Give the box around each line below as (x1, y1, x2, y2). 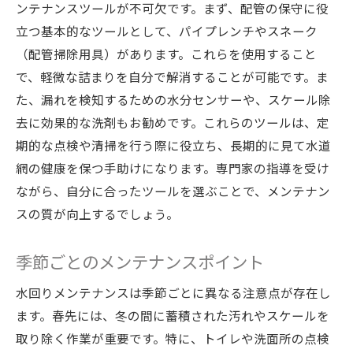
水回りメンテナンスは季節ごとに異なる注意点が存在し (16, 284, 331, 301)
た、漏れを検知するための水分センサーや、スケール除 (16, 91, 331, 108)
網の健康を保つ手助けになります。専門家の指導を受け (16, 159, 329, 176)
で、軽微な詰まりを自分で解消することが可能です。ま (16, 68, 329, 85)
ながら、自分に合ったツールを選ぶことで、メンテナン (16, 182, 330, 199)
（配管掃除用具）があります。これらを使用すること (16, 45, 317, 62)
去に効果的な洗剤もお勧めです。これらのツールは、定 (16, 113, 329, 131)
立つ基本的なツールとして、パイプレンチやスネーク (16, 22, 318, 39)
